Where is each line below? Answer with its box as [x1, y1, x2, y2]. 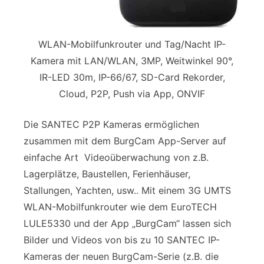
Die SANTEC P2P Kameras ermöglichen [24, 118, 199, 130]
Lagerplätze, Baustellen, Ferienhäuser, [24, 167, 190, 180]
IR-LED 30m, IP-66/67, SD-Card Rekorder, [39, 71, 225, 83]
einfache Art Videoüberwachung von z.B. [24, 151, 209, 163]
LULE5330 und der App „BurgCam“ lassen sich [24, 217, 231, 229]
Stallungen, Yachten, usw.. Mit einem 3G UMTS [24, 184, 231, 196]
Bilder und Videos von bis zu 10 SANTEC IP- [24, 233, 220, 246]
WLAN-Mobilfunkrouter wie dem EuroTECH [24, 200, 217, 213]
